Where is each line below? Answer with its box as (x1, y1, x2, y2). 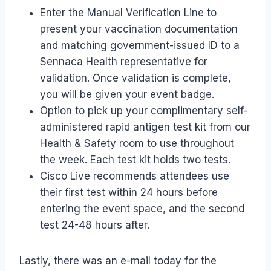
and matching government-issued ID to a (40, 39, 240, 52)
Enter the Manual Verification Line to (40, 7, 217, 19)
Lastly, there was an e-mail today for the (19, 255, 217, 267)
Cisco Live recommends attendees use (40, 170, 229, 183)
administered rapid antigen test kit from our (40, 121, 250, 134)
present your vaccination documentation (40, 23, 238, 36)
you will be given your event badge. (40, 88, 214, 101)
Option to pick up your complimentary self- (40, 105, 248, 117)
